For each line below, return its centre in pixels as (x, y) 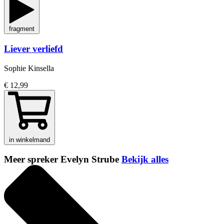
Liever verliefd (33, 48)
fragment (22, 29)
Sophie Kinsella (29, 68)
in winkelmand (29, 139)
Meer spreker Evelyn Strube (63, 159)
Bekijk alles (145, 159)
